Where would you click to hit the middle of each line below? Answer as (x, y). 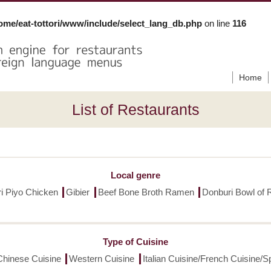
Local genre (135, 175)
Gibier (78, 192)
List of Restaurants (135, 109)
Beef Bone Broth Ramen (146, 192)
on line (217, 23)
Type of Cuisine (135, 242)
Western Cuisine (102, 259)
